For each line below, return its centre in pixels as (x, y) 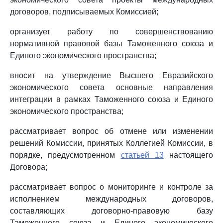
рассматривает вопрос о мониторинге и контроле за (111, 187)
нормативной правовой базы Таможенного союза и (111, 44)
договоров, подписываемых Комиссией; (84, 12)
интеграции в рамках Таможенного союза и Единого (111, 99)
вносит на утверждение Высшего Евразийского (111, 75)
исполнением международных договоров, (111, 199)
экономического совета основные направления (111, 87)
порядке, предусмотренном (65, 155)
